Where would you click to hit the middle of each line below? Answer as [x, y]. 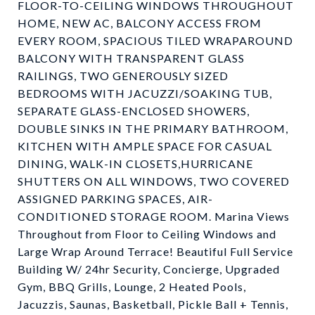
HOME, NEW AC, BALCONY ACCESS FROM [140, 23]
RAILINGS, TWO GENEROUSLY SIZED [123, 76]
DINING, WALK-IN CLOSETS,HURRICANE [135, 163]
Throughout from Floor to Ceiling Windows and [147, 234]
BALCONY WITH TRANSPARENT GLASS [131, 58]
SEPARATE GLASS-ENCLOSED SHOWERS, [134, 111]
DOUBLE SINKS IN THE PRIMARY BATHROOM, [153, 128]
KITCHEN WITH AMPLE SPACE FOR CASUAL [145, 146]
